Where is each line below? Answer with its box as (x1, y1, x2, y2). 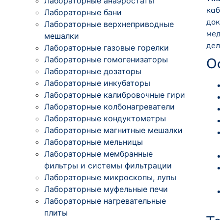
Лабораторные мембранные (44, 148, 153, 159)
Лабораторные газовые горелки (44, 42, 169, 53)
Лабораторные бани (44, 7, 122, 17)
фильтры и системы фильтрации (44, 160, 172, 170)
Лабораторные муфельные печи (44, 184, 168, 194)
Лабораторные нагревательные (44, 195, 166, 206)
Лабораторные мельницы (44, 137, 143, 147)
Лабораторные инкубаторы (44, 78, 150, 88)
